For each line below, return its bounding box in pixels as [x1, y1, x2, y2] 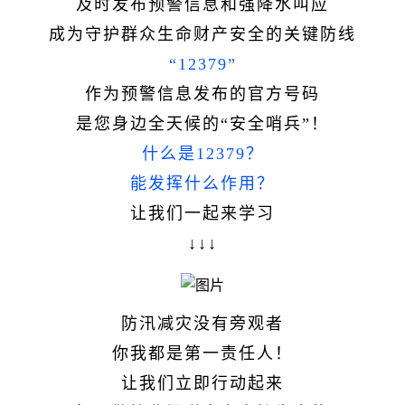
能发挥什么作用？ [130, 174, 275, 193]
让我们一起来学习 [130, 203, 275, 222]
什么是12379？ [141, 144, 264, 163]
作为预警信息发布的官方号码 [85, 84, 320, 103]
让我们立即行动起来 [121, 373, 284, 392]
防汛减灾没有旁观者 [121, 314, 284, 333]
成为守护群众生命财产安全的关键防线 [49, 24, 356, 43]
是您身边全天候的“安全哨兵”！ [76, 114, 329, 133]
